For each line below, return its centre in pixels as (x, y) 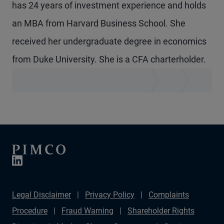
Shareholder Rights (161, 211)
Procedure (30, 211)
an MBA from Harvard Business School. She (99, 23)
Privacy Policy (110, 195)
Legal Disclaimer (41, 195)
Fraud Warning (87, 211)
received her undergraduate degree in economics (109, 41)
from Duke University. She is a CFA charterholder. (109, 59)
